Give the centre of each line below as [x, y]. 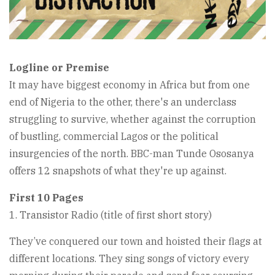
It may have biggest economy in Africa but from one [130, 85]
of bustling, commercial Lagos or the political [114, 137]
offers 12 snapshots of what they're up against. [118, 171]
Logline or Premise [59, 68]
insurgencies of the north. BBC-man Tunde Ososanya [132, 154]
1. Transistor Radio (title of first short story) [110, 215]
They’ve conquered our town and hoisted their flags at [136, 242]
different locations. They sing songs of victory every [129, 259]
